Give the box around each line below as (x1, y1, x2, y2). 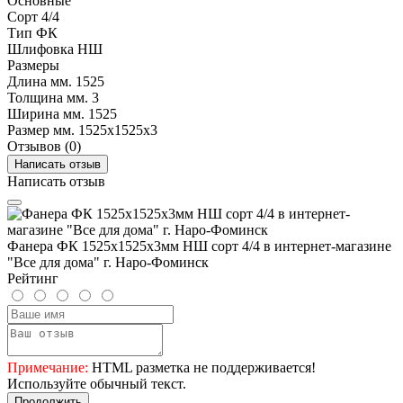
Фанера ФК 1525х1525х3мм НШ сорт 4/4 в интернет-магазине (7, 237, 391, 254)
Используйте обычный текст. (7, 375, 186, 391)
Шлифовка (7, 40, 74, 57)
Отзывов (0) (7, 138, 81, 154)
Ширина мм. (7, 105, 85, 121)
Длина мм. (7, 73, 72, 89)
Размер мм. (7, 121, 75, 138)
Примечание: (7, 359, 88, 375)
